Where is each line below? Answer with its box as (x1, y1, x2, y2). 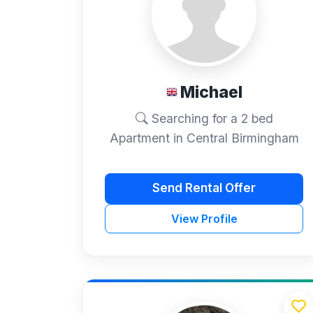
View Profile (170, 211, 238, 226)
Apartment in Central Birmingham (109, 130, 299, 145)
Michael (180, 82, 242, 102)
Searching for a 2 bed (147, 110, 273, 126)
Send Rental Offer (152, 181, 256, 196)
